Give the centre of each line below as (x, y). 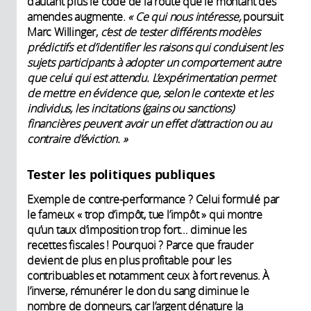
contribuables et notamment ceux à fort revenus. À (149, 275)
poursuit (262, 16)
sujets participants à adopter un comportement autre (154, 62)
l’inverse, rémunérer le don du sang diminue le (138, 291)
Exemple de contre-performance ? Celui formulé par (153, 199)
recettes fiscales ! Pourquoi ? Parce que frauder (140, 245)
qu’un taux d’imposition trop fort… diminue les (137, 229)
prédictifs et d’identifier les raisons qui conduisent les (155, 47)
